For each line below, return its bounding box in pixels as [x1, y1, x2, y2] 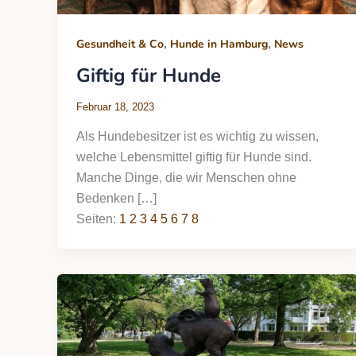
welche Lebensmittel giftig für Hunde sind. [76, 150, 311, 164]
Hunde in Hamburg [170, 36, 268, 52]
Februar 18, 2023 [76, 100, 154, 113]
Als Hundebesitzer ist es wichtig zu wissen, [76, 130, 319, 144]
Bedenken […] [76, 192, 157, 206]
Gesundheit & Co [76, 36, 164, 52]
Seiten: [76, 212, 119, 226]
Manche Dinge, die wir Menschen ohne [76, 171, 296, 185]
